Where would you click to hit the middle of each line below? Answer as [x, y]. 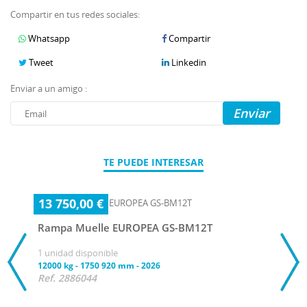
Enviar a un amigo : [49, 89]
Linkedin [188, 63]
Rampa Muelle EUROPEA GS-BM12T [125, 228]
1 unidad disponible [78, 253]
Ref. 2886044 [67, 278]
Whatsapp [48, 39]
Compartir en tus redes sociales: [75, 15]
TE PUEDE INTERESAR [153, 162]
